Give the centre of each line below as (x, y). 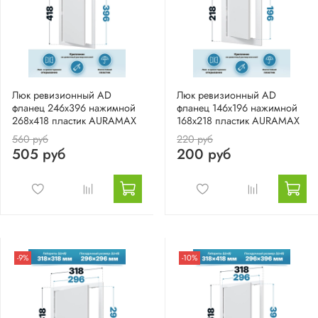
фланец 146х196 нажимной (237, 108)
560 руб (30, 139)
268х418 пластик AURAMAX (74, 121)
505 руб (39, 155)
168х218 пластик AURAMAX (238, 121)
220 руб (195, 139)
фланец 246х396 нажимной (74, 108)
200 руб (204, 155)
